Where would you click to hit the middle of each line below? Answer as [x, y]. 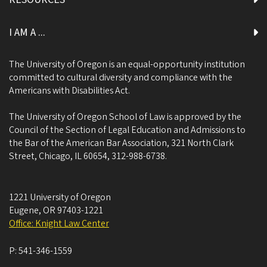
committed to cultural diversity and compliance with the [121, 78]
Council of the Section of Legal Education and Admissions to [127, 130]
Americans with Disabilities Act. [69, 91]
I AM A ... [27, 33]
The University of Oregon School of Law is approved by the [125, 117]
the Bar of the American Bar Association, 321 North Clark [121, 143]
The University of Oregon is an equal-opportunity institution [127, 65]
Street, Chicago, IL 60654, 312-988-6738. [88, 156]
